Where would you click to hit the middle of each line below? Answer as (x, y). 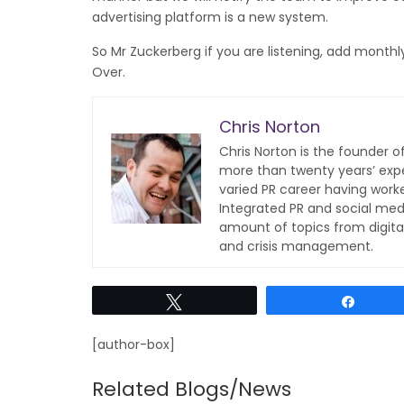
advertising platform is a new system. (210, 17)
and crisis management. (296, 246)
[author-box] (133, 344)
